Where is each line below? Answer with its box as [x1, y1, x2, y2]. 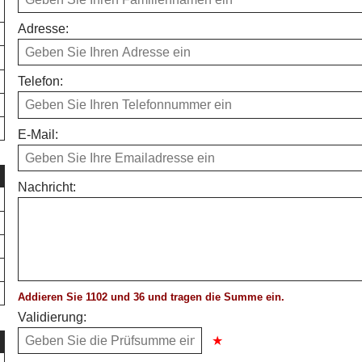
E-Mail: [18, 124, 59, 144]
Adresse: [18, 19, 69, 38]
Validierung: [18, 307, 87, 326]
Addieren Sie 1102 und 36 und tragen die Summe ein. [18, 290, 285, 303]
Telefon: [18, 72, 64, 91]
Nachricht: [18, 177, 77, 196]
